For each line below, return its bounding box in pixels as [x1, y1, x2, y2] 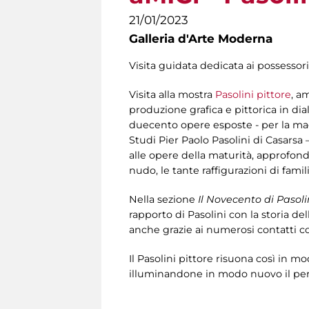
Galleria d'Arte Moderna [129, 32, 272, 46]
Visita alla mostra [129, 88, 215, 101]
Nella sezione [129, 193, 198, 206]
